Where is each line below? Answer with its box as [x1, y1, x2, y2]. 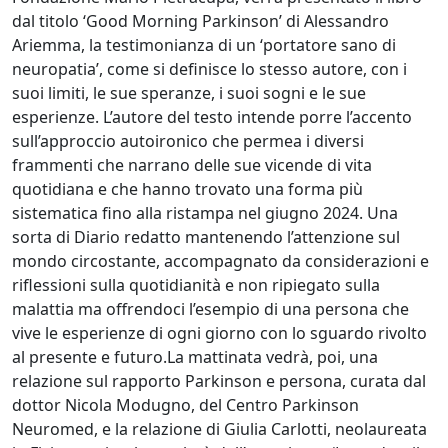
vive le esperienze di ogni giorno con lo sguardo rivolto [12, 321, 427, 344]
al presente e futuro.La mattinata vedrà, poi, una [12, 345, 378, 368]
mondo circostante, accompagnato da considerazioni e [12, 249, 429, 272]
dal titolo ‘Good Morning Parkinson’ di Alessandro [12, 9, 389, 32]
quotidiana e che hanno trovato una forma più [12, 177, 363, 200]
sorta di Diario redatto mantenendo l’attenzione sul [12, 225, 400, 248]
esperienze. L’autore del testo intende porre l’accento [12, 105, 412, 128]
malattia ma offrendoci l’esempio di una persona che [12, 297, 409, 320]
